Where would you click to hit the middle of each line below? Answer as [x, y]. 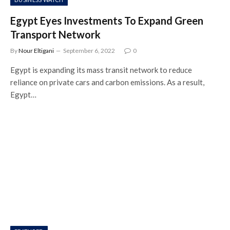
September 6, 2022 [89, 51]
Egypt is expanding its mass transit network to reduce [101, 70]
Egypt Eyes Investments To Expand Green [107, 21]
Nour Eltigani [36, 51]
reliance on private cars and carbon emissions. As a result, [107, 82]
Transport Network [55, 34]
